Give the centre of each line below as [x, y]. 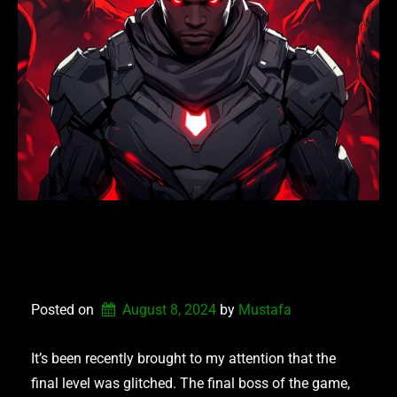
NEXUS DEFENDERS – [192, 233]
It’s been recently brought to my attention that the [183, 358]
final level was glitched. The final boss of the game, [191, 383]
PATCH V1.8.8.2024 [177, 268]
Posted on [64, 309]
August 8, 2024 [169, 309]
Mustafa [265, 309]
